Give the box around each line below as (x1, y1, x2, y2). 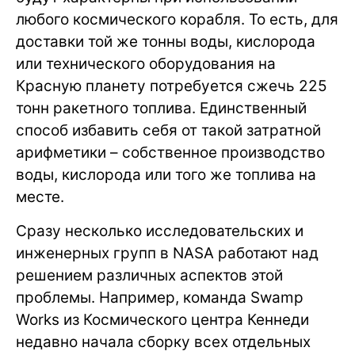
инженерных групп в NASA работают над (16, 244, 319, 263)
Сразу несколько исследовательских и (16, 222, 303, 241)
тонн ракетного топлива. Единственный (16, 99, 307, 118)
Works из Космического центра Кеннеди (16, 311, 309, 330)
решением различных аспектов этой (16, 266, 283, 285)
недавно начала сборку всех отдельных (16, 333, 311, 352)
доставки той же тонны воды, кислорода (16, 32, 315, 52)
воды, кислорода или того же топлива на (16, 166, 316, 185)
